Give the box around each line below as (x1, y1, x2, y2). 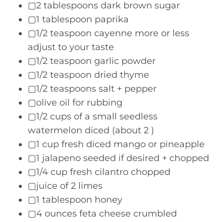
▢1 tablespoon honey (28, 194, 122, 205)
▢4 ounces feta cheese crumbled (28, 208, 177, 219)
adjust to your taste (28, 42, 114, 53)
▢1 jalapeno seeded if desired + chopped (28, 153, 209, 164)
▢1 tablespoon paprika (28, 14, 129, 25)
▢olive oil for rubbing (28, 97, 122, 108)
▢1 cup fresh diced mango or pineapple (28, 139, 205, 150)
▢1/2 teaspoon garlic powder (28, 55, 156, 66)
